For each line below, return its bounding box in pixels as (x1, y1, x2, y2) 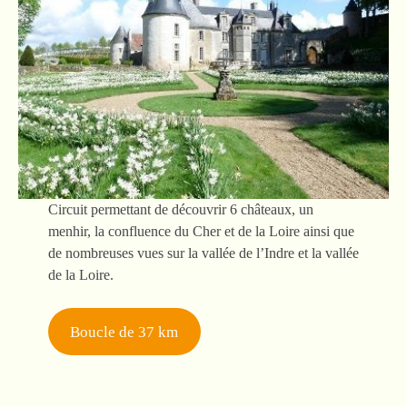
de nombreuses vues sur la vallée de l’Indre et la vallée (47, 245, 359, 262)
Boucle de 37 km (70, 323, 179, 341)
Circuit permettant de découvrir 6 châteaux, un (47, 202, 313, 218)
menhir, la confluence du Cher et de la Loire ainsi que (47, 223, 354, 240)
